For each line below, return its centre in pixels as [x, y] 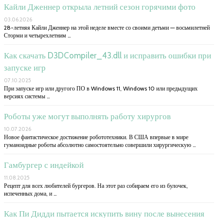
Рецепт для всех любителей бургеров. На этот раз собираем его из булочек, [96, 185]
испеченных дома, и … [30, 193]
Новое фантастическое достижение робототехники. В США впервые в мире [96, 137]
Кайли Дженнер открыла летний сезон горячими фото [100, 7]
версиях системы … [27, 96]
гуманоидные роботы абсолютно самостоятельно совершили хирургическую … [100, 145]
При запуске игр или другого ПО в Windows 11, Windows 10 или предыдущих [101, 88]
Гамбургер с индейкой [44, 165]
